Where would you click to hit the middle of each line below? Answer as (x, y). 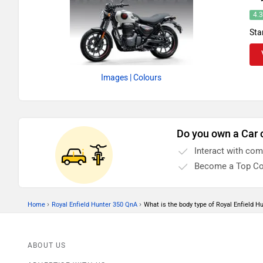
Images (115, 78)
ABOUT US (47, 246)
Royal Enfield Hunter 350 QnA (95, 205)
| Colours (146, 78)
